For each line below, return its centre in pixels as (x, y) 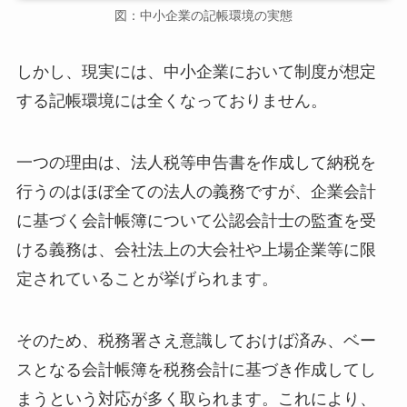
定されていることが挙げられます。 (147, 279)
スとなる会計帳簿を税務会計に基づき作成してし (196, 369)
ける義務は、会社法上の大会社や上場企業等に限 (196, 250)
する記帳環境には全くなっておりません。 (171, 101)
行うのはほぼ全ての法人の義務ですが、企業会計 (196, 192)
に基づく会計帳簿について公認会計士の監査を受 (196, 221)
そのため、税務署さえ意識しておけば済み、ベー (196, 340)
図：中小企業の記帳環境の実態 (203, 16)
